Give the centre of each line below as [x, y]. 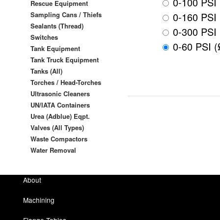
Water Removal [53, 150]
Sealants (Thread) [57, 26]
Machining [39, 200]
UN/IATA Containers [60, 105]
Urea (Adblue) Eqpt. [60, 116]
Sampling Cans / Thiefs [66, 14]
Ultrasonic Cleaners [60, 93]
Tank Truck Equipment [65, 59]
